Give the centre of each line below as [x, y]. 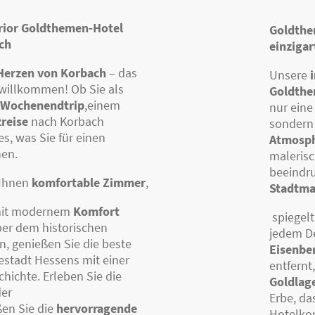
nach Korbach [66, 121]
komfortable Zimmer [89, 182]
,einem [102, 105]
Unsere [289, 75]
